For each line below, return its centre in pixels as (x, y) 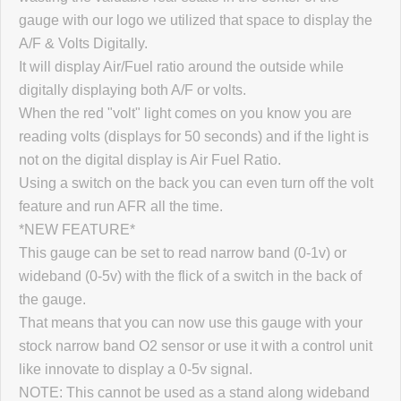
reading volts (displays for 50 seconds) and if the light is (194, 137)
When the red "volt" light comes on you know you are (185, 114)
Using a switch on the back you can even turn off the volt (196, 183)
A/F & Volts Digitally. (83, 44)
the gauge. (52, 300)
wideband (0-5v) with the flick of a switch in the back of (190, 277)
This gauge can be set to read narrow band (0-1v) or (183, 253)
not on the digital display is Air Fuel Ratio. (150, 160)
